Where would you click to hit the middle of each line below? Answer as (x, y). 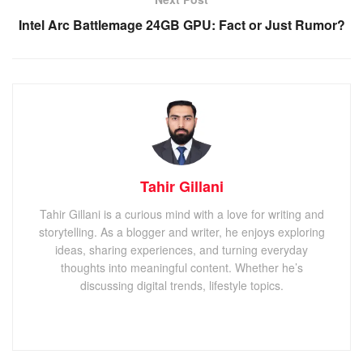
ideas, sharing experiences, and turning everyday (181, 249)
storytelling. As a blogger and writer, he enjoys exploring (181, 231)
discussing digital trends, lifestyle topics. (181, 285)
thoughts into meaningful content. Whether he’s (181, 267)
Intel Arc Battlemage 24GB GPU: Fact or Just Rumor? (181, 24)
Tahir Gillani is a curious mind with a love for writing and (181, 214)
